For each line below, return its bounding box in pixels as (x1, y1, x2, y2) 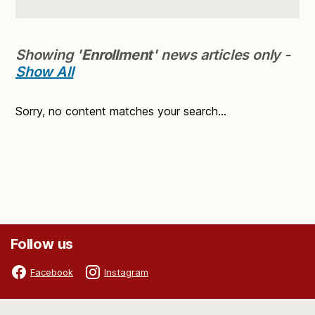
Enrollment (82, 46, 153, 64)
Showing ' (15, 46, 82, 64)
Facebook (30, 266, 73, 278)
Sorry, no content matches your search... (15, 104, 226, 119)
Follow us (11, 236, 74, 253)
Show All (15, 63, 74, 81)
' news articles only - (153, 46, 290, 64)
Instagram (104, 266, 148, 278)
